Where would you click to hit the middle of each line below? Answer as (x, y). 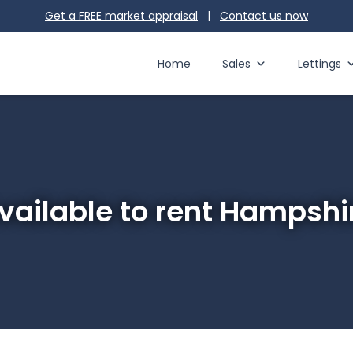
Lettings (320, 64)
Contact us (253, 16)
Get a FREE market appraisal (121, 16)
